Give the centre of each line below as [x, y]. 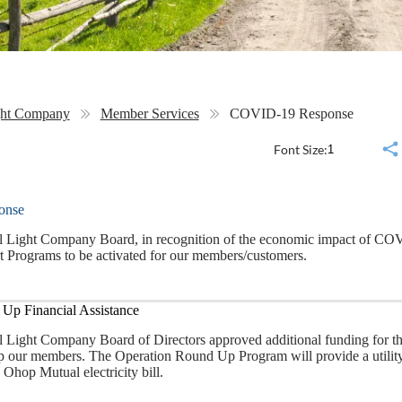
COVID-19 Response [291, 114]
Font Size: [300, 149]
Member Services [149, 114]
